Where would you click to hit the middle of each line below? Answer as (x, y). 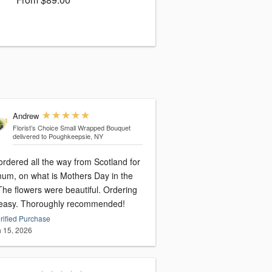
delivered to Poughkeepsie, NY (58, 136)
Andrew (25, 116)
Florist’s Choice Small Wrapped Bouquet (71, 128)
